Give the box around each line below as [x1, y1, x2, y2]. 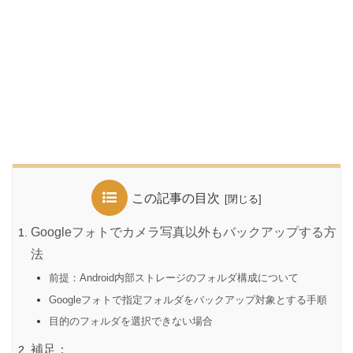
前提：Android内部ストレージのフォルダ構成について [48, 271, 299, 284]
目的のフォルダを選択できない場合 [48, 315, 213, 328]
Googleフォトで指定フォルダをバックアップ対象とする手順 [48, 293, 327, 306]
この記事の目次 [131, 191, 220, 206]
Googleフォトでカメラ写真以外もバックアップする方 [30, 225, 336, 239]
